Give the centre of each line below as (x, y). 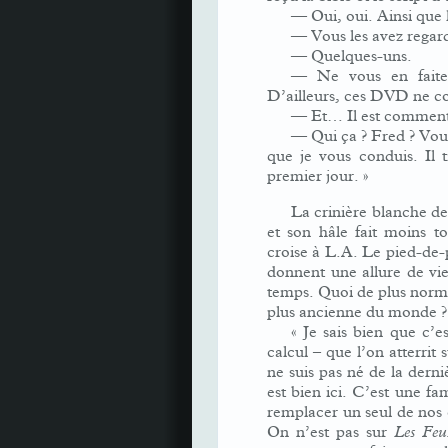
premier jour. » (318, 176)
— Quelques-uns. (351, 56)
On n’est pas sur (330, 432)
